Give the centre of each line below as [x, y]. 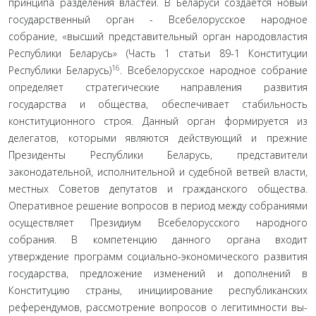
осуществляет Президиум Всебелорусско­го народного [158, 223]
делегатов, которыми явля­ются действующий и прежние [158, 138]
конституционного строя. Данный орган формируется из [158, 121]
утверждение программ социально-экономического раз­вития [158, 256]
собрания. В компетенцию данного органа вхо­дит [158, 239]
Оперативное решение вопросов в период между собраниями [158, 206]
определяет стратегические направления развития [158, 87]
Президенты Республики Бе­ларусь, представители [158, 155]
